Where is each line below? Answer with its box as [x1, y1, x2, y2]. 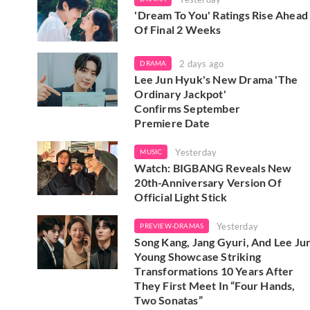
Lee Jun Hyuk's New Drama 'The [134, 73, 298, 86]
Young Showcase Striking [134, 250, 262, 264]
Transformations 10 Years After [134, 264, 294, 278]
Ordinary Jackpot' [134, 87, 226, 101]
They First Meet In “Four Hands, [134, 279, 295, 293]
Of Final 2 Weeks [134, 22, 221, 36]
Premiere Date [134, 116, 210, 130]
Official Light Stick [134, 190, 228, 204]
